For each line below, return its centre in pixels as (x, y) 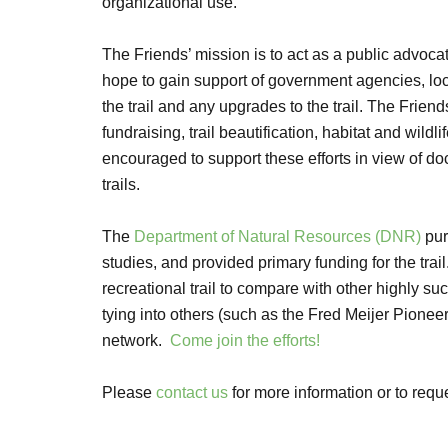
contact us (192, 392)
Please (129, 392)
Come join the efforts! (245, 340)
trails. (121, 184)
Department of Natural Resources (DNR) (277, 236)
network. (136, 340)
